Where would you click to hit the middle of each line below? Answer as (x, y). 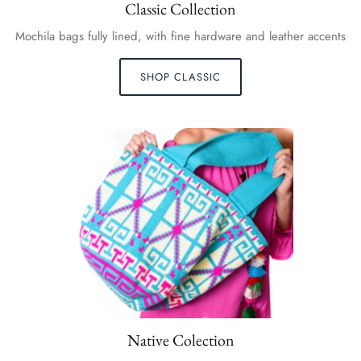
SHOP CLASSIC (180, 77)
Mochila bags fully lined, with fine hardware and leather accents (180, 37)
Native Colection (180, 340)
